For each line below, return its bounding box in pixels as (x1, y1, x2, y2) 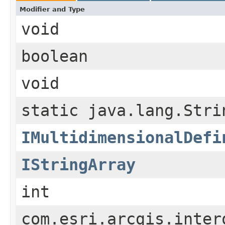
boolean (21, 47, 88, 65)
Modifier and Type (20, 5, 85, 13)
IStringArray (21, 155, 136, 174)
